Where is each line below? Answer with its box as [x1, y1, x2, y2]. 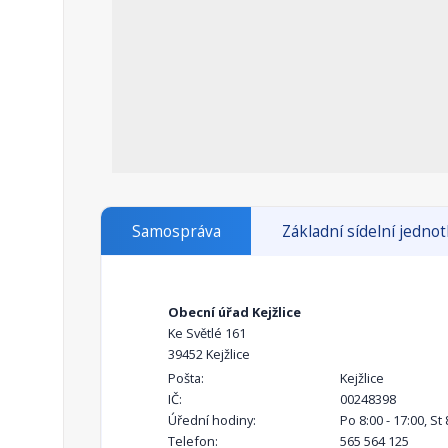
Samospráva [131, 221, 221, 243]
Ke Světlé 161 [168, 324, 246, 343]
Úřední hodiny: [168, 411, 256, 430]
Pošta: [168, 369, 204, 388]
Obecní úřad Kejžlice [168, 303, 301, 322]
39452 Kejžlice [168, 345, 250, 364]
